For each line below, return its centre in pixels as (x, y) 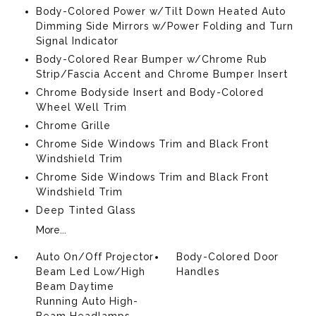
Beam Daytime (75, 286)
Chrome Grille (73, 126)
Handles (198, 272)
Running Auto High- (87, 301)
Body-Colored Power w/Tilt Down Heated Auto (160, 11)
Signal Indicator (77, 41)
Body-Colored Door (228, 257)
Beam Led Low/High (90, 272)
